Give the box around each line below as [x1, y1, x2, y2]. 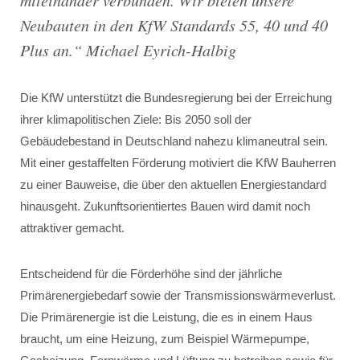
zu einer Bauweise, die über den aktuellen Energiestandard [20, 178, 326, 191]
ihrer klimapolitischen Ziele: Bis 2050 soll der [20, 112, 252, 126]
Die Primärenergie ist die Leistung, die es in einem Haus [20, 310, 313, 324]
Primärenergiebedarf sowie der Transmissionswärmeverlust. [20, 288, 336, 302]
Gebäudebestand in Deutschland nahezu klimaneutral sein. [20, 134, 328, 148]
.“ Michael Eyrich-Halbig [69, 39, 236, 60]
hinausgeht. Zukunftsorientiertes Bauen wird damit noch [20, 199, 310, 213]
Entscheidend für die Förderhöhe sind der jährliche [20, 267, 282, 280]
